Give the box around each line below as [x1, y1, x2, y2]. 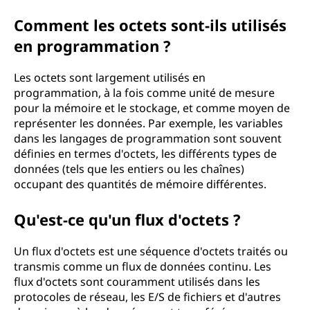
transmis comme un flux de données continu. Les [14, 259, 271, 274]
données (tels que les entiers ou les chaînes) [14, 161, 244, 176]
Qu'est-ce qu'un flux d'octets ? [14, 209, 241, 230]
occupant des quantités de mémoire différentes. [14, 176, 266, 192]
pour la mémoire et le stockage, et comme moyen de [14, 100, 290, 116]
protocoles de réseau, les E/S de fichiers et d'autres [14, 289, 281, 304]
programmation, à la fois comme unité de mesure [14, 85, 275, 100]
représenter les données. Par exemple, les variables [14, 116, 283, 131]
